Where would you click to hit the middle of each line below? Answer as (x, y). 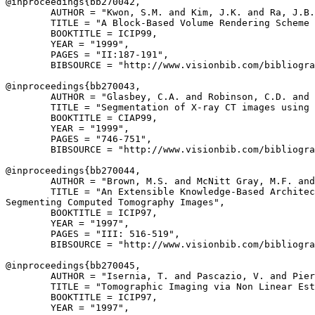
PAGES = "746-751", (79, 139)
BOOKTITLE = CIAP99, (82, 118)
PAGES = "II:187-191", (87, 54)
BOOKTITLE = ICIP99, (82, 33)
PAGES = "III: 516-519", (93, 234)
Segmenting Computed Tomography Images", (115, 202)
